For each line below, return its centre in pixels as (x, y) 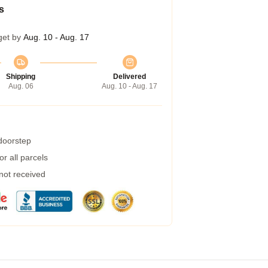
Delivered (130, 77)
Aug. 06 (21, 86)
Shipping (21, 77)
